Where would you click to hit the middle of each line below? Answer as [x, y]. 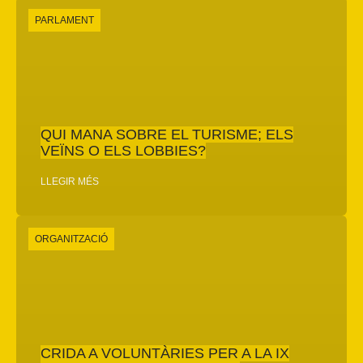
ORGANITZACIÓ [71, 239]
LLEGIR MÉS [70, 181]
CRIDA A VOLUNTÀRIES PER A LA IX [165, 353]
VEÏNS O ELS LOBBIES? [123, 150]
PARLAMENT [64, 20]
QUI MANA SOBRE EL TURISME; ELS [167, 134]
